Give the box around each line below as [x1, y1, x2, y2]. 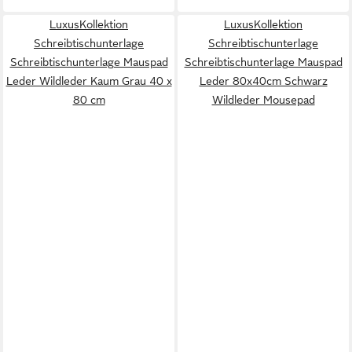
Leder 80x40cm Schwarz [199, 75, 328, 87]
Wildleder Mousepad [211, 93, 315, 106]
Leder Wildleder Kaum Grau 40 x [5, 75, 172, 87]
